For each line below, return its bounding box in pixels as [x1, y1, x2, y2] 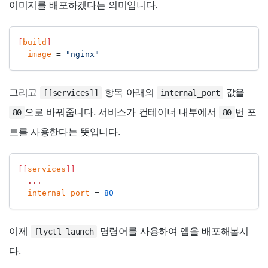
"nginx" [66, 50, 99, 59]
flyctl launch [33, 227, 94, 237]
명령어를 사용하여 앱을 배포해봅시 [96, 225, 249, 237]
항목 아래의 [101, 86, 157, 99]
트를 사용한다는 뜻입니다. [9, 126, 120, 138]
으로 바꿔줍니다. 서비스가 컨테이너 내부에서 [25, 106, 220, 118]
